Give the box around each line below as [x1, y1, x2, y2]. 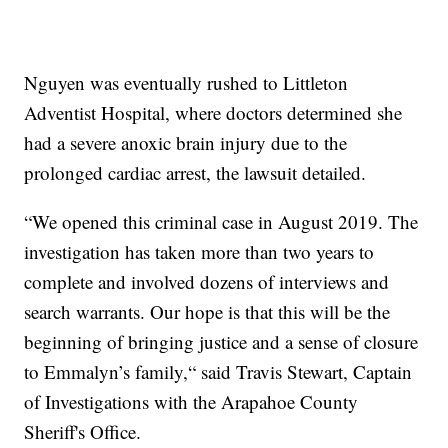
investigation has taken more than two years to [24, 239, 375, 265]
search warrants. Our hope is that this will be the [24, 299, 391, 325]
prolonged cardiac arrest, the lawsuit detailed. [24, 160, 367, 186]
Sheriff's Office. [24, 419, 142, 445]
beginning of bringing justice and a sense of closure [24, 329, 419, 355]
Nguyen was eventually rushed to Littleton [24, 70, 349, 96]
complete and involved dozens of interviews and [24, 269, 390, 295]
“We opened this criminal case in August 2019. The [24, 209, 419, 235]
